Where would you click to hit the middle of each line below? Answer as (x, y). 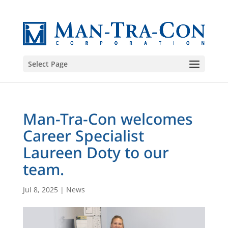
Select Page (48, 64)
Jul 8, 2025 (40, 190)
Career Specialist (83, 136)
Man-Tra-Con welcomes (108, 119)
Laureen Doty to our (96, 152)
